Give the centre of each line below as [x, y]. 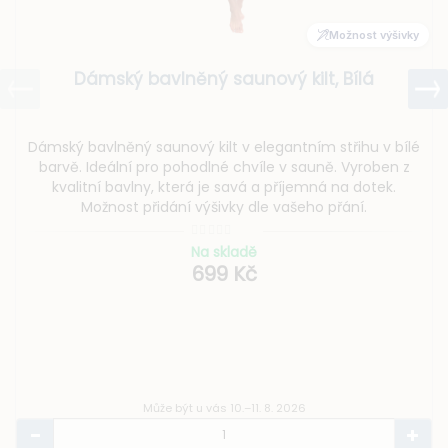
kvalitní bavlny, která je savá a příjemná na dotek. [224, 187]
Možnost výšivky [374, 34]
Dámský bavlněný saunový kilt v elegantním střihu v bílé [224, 147]
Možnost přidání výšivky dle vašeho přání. [224, 207]
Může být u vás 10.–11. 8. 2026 [224, 408]
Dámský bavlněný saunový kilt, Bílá [224, 79]
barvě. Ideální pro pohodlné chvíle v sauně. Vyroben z [224, 167]
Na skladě [224, 252]
